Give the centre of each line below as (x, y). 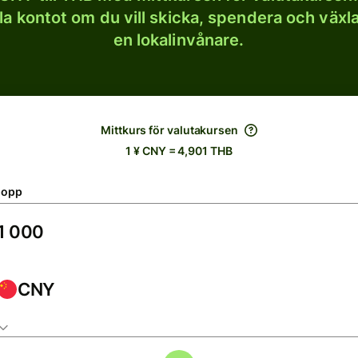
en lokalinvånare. (179, 40)
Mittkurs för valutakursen (169, 130)
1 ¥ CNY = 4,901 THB (179, 151)
